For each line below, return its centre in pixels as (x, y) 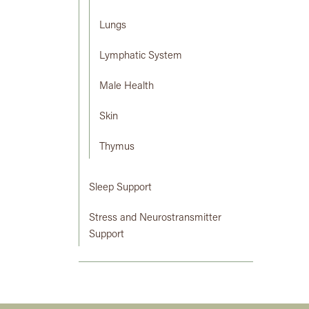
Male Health (127, 87)
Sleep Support (120, 188)
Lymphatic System (141, 57)
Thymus (117, 148)
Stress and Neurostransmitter (155, 219)
